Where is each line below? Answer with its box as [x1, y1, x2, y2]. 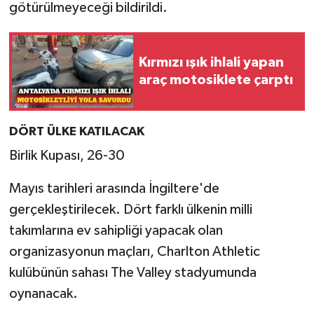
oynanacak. [8, 287, 78, 301]
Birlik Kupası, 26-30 [8, 149, 125, 163]
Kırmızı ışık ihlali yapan [139, 55, 284, 69]
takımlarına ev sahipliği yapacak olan [8, 224, 223, 238]
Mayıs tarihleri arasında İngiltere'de [8, 182, 219, 196]
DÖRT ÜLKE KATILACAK [8, 125, 144, 138]
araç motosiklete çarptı [139, 72, 293, 87]
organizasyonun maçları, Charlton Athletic [8, 245, 260, 259]
